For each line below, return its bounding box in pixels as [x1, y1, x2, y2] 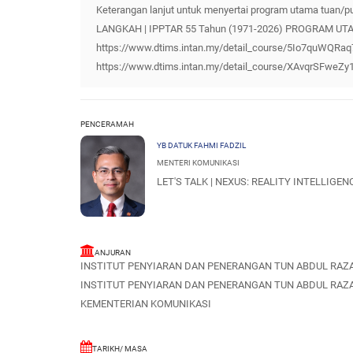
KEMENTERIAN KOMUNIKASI [80, 297, 211, 310]
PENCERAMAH [80, 119, 134, 128]
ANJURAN [95, 247, 131, 257]
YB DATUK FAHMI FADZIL [157, 140, 246, 150]
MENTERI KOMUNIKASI [157, 158, 240, 167]
